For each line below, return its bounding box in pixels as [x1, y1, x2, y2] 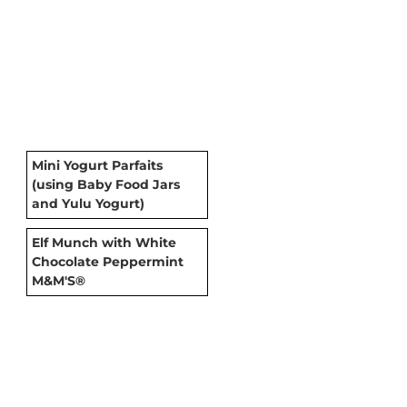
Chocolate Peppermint [32, 253, 184, 270]
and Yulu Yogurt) [32, 194, 144, 212]
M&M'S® [32, 272, 85, 289]
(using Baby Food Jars [32, 175, 180, 193]
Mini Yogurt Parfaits [32, 156, 163, 174]
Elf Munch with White [32, 233, 176, 251]
